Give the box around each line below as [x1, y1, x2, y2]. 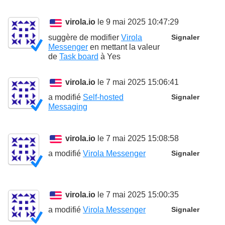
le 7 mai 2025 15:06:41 [95, 78, 179, 87]
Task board [59, 52, 98, 61]
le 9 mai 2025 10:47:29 [95, 18, 179, 27]
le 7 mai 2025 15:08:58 [95, 134, 179, 143]
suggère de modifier [48, 33, 121, 42]
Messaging [48, 102, 87, 111]
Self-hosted [83, 93, 124, 102]
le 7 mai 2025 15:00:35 [95, 190, 179, 199]
